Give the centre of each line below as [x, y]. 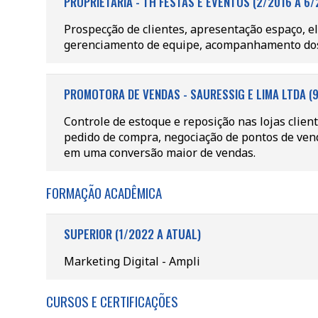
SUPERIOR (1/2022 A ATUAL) [132, 234]
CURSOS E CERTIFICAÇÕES [112, 301]
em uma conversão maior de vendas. [159, 153]
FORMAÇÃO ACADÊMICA [104, 192]
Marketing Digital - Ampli [132, 261]
